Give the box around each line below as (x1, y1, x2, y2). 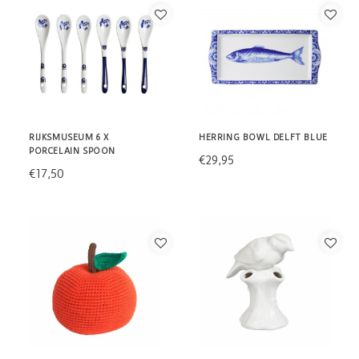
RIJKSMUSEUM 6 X (29, 131, 109, 143)
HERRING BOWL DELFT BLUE (199, 131, 328, 143)
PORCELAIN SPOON (29, 145, 115, 156)
